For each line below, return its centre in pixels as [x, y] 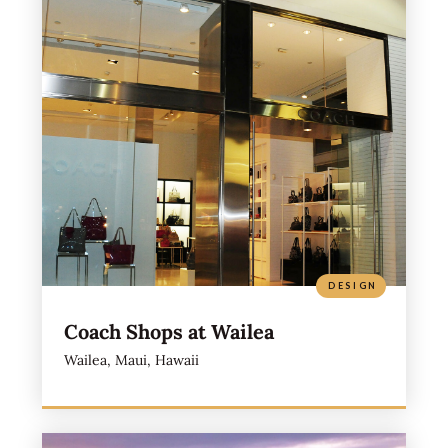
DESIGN [353, 285]
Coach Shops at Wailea [168, 331]
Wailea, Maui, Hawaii [131, 359]
